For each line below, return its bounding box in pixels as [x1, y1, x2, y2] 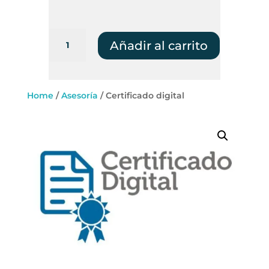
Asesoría [61, 90, 98, 101]
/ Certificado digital [97, 90, 184, 101]
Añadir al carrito [109, 38, 208, 53]
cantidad [49, 57, 88, 68]
